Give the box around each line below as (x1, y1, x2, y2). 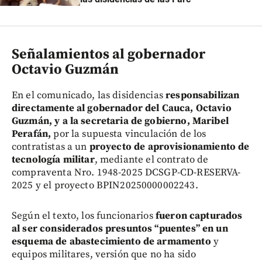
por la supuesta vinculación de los (53, 127, 206, 141)
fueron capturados (155, 209, 243, 223)
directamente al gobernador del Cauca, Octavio (12, 102, 232, 115)
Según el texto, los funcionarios (12, 209, 156, 223)
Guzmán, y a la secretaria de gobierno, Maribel (12, 115, 229, 128)
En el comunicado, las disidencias (12, 89, 163, 102)
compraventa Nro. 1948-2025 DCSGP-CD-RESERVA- (12, 166, 241, 180)
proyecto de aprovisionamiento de (89, 140, 250, 154)
